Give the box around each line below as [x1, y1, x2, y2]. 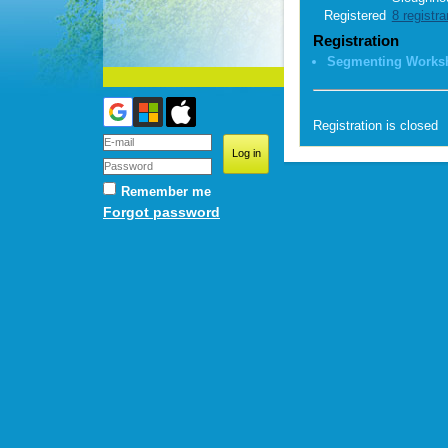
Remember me [121, 184, 211, 199]
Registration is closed [313, 117, 439, 133]
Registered [323, 8, 386, 24]
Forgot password [103, 204, 220, 220]
